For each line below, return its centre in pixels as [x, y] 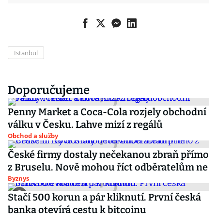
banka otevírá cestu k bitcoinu [77, 210]
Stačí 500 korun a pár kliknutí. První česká [104, 197]
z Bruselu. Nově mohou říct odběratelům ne [108, 167]
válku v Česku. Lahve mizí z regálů [85, 124]
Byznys [18, 178]
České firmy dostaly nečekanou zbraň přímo [108, 155]
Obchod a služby [33, 136]
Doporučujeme [49, 90]
